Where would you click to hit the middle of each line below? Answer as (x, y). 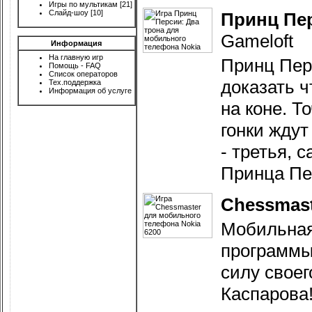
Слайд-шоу (69, 13)
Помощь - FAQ (75, 65)
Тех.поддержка (75, 82)
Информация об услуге (90, 91)
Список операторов (83, 74)
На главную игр (76, 57)
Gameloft (257, 41)
